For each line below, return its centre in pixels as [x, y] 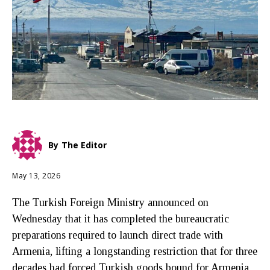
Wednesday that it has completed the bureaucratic [121, 218]
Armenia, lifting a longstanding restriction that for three [135, 251]
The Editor [84, 145]
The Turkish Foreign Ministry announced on [110, 202]
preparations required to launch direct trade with [118, 235]
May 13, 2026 [36, 175]
